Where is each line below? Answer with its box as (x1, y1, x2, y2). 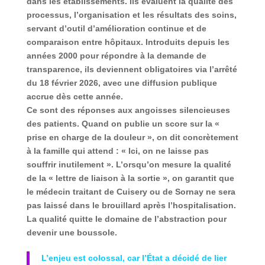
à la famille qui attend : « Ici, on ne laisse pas (26, 146, 209, 156)
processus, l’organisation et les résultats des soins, (26, 10, 237, 20)
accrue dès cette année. (26, 92, 123, 102)
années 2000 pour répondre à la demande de (26, 51, 206, 61)
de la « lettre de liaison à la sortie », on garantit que (26, 173, 234, 183)
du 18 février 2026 (26, 78, 98, 88)
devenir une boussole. (26, 228, 117, 238)
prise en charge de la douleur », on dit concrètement (26, 132, 238, 143)
